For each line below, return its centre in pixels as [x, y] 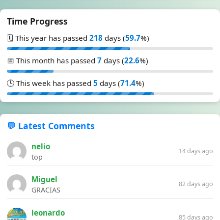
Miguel [44, 179]
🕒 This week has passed [50, 83]
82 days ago [196, 184]
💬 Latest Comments [51, 125]
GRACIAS [46, 190]
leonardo [48, 212]
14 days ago [196, 151]
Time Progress [37, 21]
